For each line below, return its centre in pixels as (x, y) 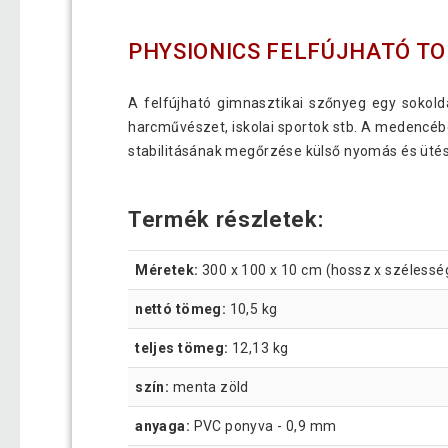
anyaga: (163, 425)
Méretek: (167, 269)
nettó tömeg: (181, 308)
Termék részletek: (226, 219)
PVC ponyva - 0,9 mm (263, 425)
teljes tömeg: (182, 347)
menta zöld (209, 386)
